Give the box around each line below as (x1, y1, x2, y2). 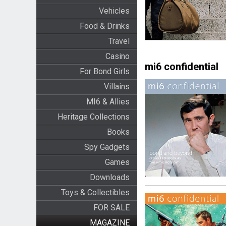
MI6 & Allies (86, 97, 130, 106)
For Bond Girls (79, 67, 130, 76)
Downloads (89, 173, 130, 182)
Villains (103, 82, 130, 91)
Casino (105, 51, 130, 61)
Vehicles (98, 6, 130, 16)
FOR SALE (93, 203, 130, 212)
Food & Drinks (79, 21, 130, 31)
